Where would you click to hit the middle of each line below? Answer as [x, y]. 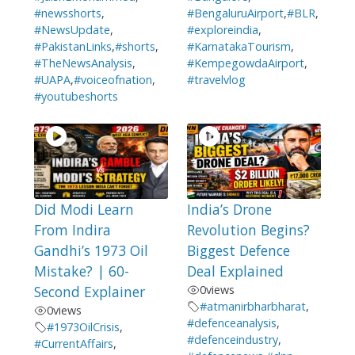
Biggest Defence [238, 251]
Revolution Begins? [248, 230]
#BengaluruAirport [235, 13]
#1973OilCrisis [83, 327]
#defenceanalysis [231, 323]
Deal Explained [235, 271]
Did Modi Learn [84, 210]
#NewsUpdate [72, 29]
